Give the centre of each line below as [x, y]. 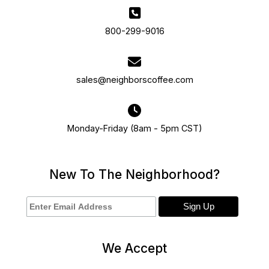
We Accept [134, 249]
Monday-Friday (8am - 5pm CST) [134, 128]
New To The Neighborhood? [134, 175]
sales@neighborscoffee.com [134, 80]
